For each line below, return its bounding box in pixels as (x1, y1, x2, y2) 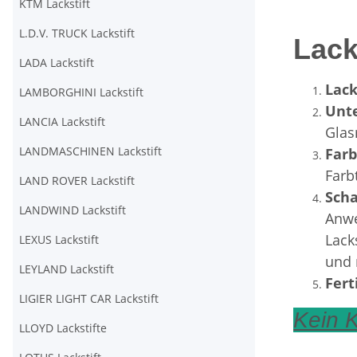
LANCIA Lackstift (19, 114, 105, 129)
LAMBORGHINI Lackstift (19, 84, 143, 100)
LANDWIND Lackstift (19, 202, 126, 218)
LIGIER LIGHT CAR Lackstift (19, 291, 159, 306)
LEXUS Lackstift (19, 232, 99, 247)
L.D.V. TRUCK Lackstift (19, 25, 135, 41)
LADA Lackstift (19, 55, 94, 70)
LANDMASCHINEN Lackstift (19, 143, 162, 159)
